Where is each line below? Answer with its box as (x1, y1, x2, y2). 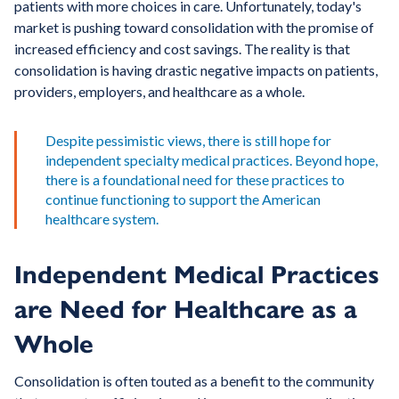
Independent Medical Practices (14, 259, 379, 291)
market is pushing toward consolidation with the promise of (14, 19, 374, 37)
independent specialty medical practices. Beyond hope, (45, 151, 378, 169)
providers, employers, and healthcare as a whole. (14, 83, 305, 101)
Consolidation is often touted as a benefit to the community (14, 372, 374, 390)
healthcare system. (45, 210, 159, 228)
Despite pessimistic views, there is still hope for (45, 132, 331, 150)
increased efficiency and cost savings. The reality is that (14, 40, 350, 58)
